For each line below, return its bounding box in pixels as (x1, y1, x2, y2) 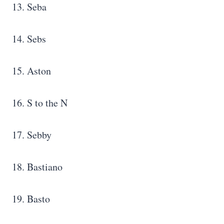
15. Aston (12, 64, 51, 78)
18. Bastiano (12, 160, 62, 174)
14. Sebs (12, 32, 46, 46)
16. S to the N (12, 96, 67, 110)
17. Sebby (12, 128, 55, 142)
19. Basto (12, 192, 50, 206)
